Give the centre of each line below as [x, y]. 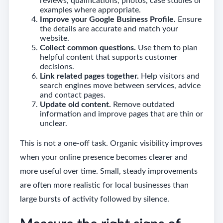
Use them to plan [167, 48]
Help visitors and [169, 76]
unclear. [53, 123]
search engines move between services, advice [120, 85]
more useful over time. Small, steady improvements [109, 171]
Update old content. [75, 104]
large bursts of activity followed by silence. [94, 199]
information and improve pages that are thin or [121, 114]
